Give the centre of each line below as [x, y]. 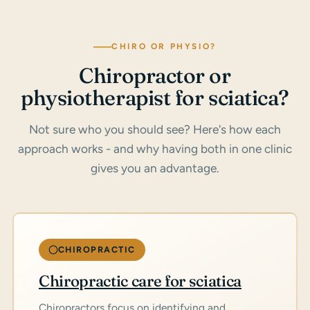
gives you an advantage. [155, 168]
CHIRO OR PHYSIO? [164, 47]
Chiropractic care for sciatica [140, 281]
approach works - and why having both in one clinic [155, 149]
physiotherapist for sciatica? [155, 98]
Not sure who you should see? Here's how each [155, 130]
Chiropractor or [155, 76]
